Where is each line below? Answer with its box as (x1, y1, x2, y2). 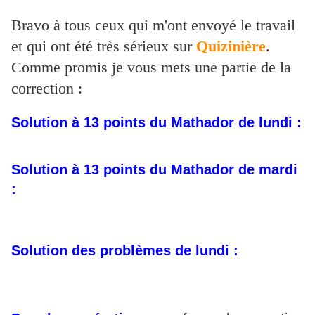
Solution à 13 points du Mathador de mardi (11, 162, 297, 178)
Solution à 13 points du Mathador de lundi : (11, 115, 302, 131)
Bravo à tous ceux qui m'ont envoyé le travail (11, 16, 295, 34)
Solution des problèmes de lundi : (11, 243, 238, 259)
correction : (11, 79, 82, 98)
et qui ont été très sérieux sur (11, 37, 196, 56)
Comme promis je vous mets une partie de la (11, 58, 291, 77)
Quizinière (196, 37, 266, 56)
